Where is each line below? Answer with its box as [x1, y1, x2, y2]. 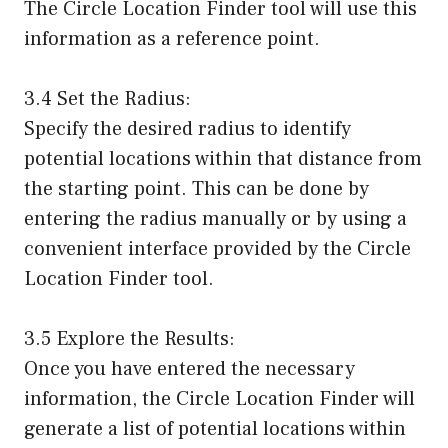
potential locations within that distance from [24, 146, 422, 173]
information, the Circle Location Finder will [24, 386, 415, 413]
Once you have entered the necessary [24, 356, 355, 383]
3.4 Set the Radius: [24, 86, 191, 113]
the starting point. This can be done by [24, 176, 369, 203]
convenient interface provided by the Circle [24, 236, 411, 263]
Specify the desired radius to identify [24, 116, 351, 143]
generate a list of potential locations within [24, 416, 406, 443]
